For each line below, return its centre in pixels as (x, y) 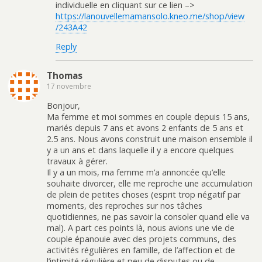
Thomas (65, 76)
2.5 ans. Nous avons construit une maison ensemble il (150, 139)
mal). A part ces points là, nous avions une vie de (141, 227)
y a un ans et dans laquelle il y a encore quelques (140, 150)
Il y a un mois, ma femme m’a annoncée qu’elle (136, 172)
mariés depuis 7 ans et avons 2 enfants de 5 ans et (145, 127)
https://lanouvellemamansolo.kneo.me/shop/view (150, 16)
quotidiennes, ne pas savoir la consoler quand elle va (148, 216)
